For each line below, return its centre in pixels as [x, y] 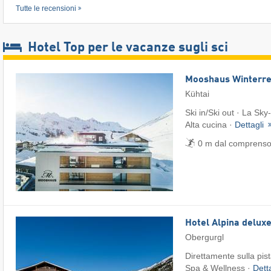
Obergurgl [204, 237]
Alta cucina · [210, 125]
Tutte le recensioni [46, 8]
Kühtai [197, 94]
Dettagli [250, 125]
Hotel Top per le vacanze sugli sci [126, 48]
